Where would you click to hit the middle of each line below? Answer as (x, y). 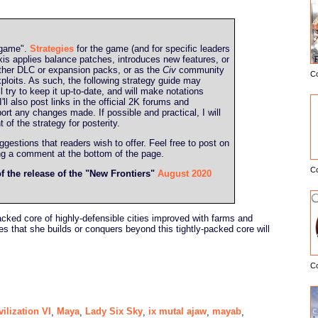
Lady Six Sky (114, 311)
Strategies (52, 48)
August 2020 (185, 174)
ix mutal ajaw (177, 311)
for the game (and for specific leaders (152, 48)
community (200, 70)
